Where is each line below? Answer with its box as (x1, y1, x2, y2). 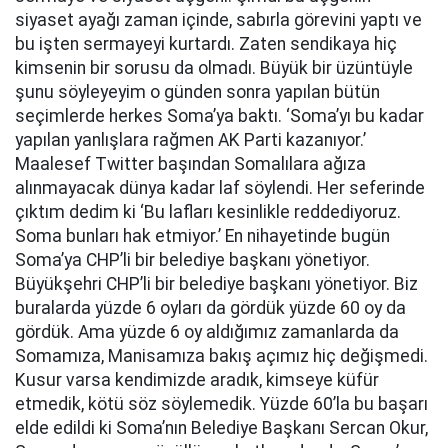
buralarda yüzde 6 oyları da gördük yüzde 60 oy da (15, 298, 406, 318)
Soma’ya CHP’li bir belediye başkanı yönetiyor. (15, 250, 370, 270)
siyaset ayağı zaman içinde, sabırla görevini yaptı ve (15, 10, 422, 30)
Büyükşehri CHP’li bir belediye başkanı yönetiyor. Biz (15, 274, 418, 294)
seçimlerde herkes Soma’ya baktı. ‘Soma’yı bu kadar (15, 106, 424, 126)
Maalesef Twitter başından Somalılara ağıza (15, 154, 366, 174)
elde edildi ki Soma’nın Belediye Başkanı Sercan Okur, (15, 418, 428, 438)
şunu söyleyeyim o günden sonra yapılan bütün (15, 82, 380, 102)
